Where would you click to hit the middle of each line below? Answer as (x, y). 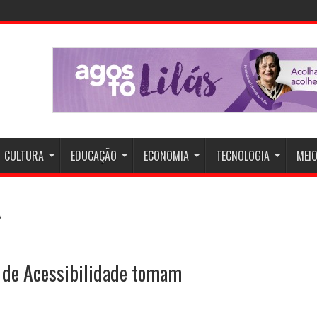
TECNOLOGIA (243, 156)
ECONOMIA (166, 156)
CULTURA (24, 156)
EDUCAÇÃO (94, 156)
